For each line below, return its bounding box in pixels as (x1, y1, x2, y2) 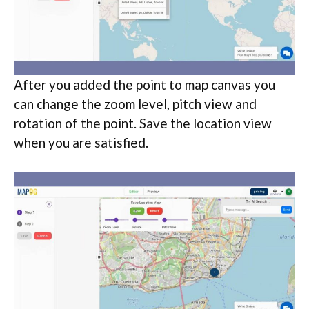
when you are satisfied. (14, 134, 148, 151)
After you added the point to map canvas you (14, 77, 275, 93)
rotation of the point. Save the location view (14, 115, 272, 132)
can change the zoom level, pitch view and (14, 96, 257, 112)
